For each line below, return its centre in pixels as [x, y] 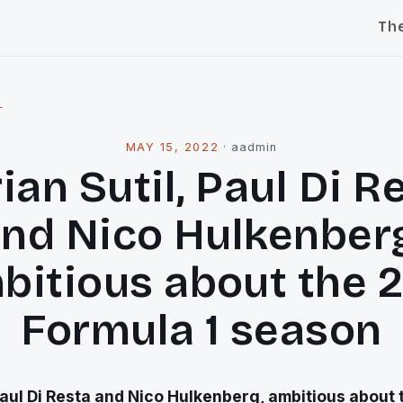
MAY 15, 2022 [172, 147]
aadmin [255, 147]
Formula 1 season [201, 330]
